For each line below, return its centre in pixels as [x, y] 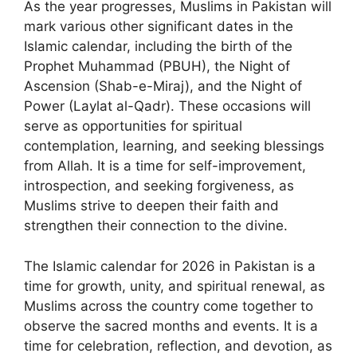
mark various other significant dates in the [159, 26]
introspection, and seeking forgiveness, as [159, 186]
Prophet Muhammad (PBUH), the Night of [157, 66]
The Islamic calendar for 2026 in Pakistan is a [170, 266]
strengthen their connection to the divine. [156, 226]
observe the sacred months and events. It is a [171, 326]
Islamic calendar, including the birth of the [158, 46]
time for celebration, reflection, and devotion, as [178, 345]
